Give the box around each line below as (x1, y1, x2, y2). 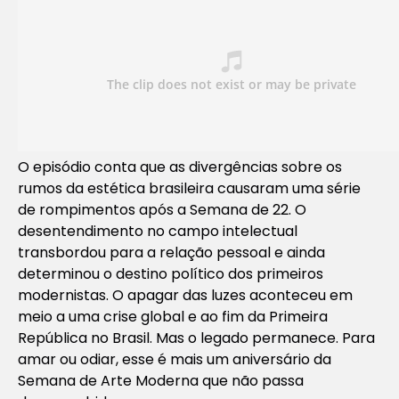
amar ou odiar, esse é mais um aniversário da (18, 348, 331, 370)
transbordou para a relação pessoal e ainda (18, 241, 325, 263)
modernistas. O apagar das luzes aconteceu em (18, 284, 353, 305)
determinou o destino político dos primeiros (18, 263, 323, 284)
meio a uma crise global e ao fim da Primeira (18, 305, 328, 327)
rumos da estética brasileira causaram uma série (18, 177, 361, 199)
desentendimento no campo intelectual (18, 220, 297, 241)
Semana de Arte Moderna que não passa (18, 370, 304, 391)
